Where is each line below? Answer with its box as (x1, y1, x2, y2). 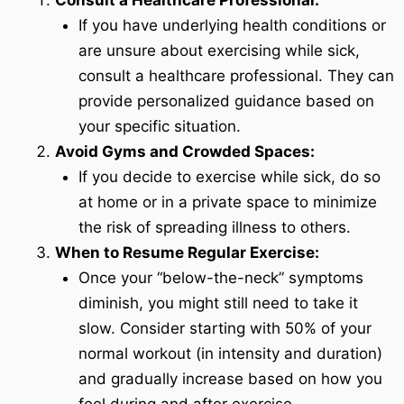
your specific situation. (78, 117, 241, 136)
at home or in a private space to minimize (78, 193, 377, 212)
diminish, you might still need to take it (78, 294, 358, 313)
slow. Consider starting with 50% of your (78, 319, 372, 338)
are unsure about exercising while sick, (78, 41, 360, 60)
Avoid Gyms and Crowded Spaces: (55, 142, 315, 161)
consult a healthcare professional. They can (78, 67, 394, 86)
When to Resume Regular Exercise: (55, 243, 319, 262)
